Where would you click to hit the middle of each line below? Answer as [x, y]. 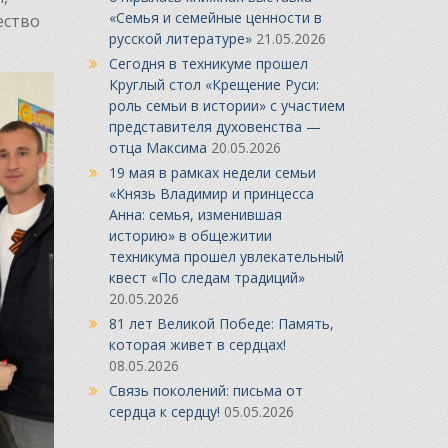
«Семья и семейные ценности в [215, 18]
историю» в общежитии [190, 236]
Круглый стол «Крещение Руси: [213, 85]
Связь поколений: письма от [205, 391]
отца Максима [157, 148]
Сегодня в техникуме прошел [208, 64]
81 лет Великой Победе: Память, [221, 324]
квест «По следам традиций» [206, 278]
